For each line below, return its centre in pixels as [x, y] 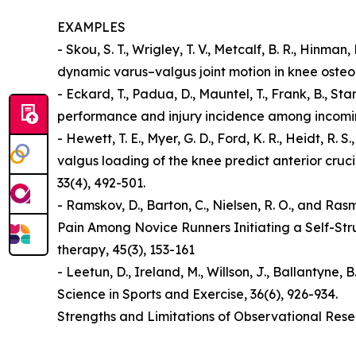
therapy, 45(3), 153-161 [126, 250]
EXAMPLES [91, 27]
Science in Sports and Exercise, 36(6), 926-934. [197, 294]
